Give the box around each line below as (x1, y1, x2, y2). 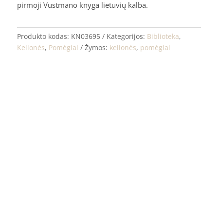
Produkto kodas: (17, 31, 72, 41)
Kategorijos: (107, 31, 147, 41)
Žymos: (85, 42, 110, 52)
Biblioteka (147, 31, 180, 41)
